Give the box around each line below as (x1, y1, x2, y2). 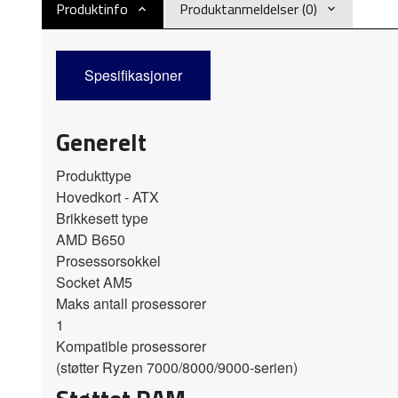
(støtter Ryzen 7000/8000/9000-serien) (56, 357, 298, 378)
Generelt (56, 123, 147, 161)
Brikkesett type (56, 208, 148, 229)
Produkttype (56, 165, 131, 187)
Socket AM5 (56, 272, 132, 293)
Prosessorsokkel (56, 251, 161, 272)
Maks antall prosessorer (56, 293, 206, 314)
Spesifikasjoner (84, 65, 182, 86)
